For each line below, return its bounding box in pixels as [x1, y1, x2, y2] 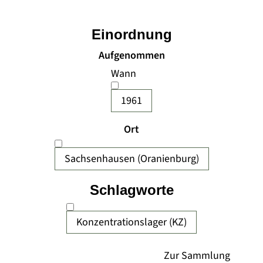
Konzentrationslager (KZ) [76, 215, 187, 230]
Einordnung [91, 26, 172, 42]
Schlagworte [89, 182, 174, 198]
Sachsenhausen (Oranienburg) [64, 151, 199, 166]
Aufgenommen [98, 48, 165, 63]
